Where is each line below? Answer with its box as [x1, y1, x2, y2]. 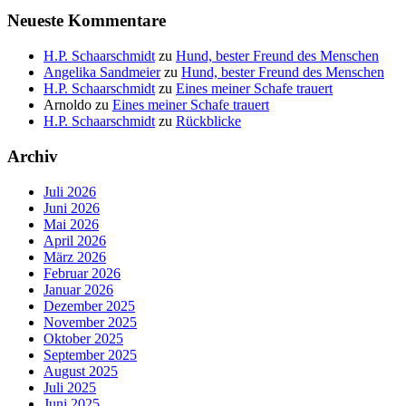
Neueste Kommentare [7, 11, 166, 31]
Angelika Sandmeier [43, 64, 160, 81]
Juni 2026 [43, 199, 100, 216]
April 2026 [43, 232, 106, 248]
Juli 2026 [43, 183, 96, 199]
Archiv [7, 146, 58, 166]
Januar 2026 [43, 281, 113, 297]
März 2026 [43, 248, 106, 265]
